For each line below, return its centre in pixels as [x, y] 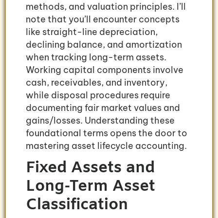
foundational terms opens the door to [107, 133]
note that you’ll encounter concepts [103, 19]
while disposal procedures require [98, 95]
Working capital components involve [105, 70]
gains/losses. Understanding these [100, 120]
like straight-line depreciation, [92, 32]
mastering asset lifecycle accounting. [106, 145]
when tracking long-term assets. [96, 57]
